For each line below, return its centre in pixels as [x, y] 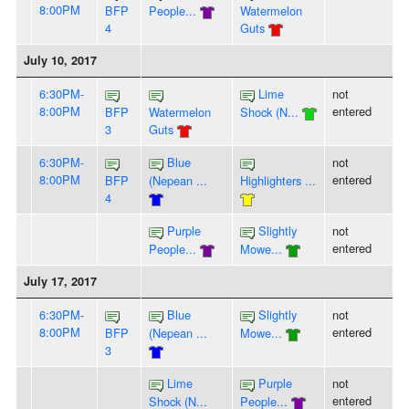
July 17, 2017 [60, 282]
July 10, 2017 [60, 61]
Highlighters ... [278, 181]
